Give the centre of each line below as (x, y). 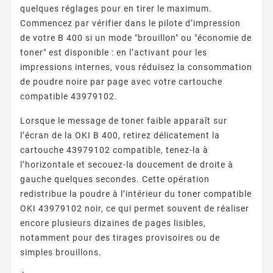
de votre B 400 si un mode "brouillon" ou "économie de (136, 37)
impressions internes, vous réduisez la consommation (136, 67)
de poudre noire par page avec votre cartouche (121, 81)
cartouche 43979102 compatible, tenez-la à (114, 150)
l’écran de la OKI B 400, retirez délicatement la (120, 135)
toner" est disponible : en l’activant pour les (114, 52)
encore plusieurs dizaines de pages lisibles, (113, 223)
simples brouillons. (61, 252)
